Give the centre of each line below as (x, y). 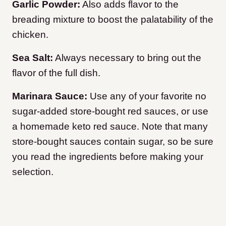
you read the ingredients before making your (108, 157)
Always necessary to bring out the (127, 58)
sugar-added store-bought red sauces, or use (110, 111)
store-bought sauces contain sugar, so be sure (113, 142)
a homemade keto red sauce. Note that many (110, 127)
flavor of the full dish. (56, 73)
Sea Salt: (33, 58)
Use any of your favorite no (147, 96)
